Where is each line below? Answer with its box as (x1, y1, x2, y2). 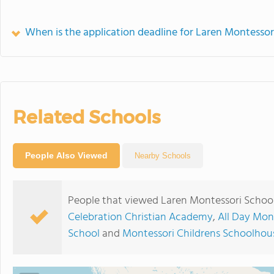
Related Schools (13, 106, 160, 128)
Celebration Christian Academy (68, 209, 213, 226)
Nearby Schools (135, 151, 191, 160)
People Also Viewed (25, 150, 108, 160)
